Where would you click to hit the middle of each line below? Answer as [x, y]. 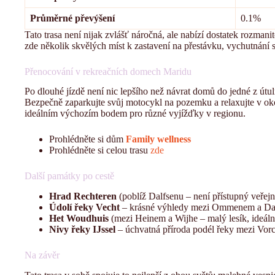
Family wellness [158, 139]
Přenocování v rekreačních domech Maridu [108, 71]
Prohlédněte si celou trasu [100, 150]
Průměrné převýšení [72, 18]
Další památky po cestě [69, 176]
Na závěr [42, 255]
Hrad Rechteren [83, 196]
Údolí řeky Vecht [84, 207]
